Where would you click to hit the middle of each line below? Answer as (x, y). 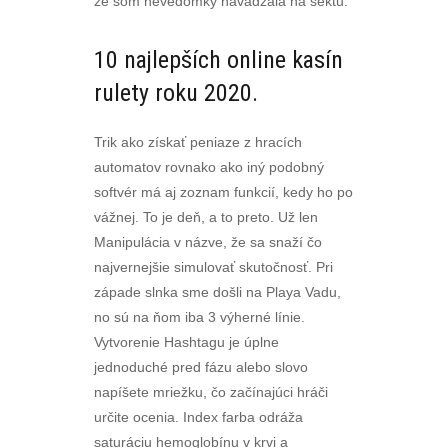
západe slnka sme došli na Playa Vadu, (217, 292)
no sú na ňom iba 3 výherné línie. (199, 317)
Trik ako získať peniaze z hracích (198, 142)
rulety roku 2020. (176, 93)
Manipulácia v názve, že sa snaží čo (208, 242)
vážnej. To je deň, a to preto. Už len (206, 217)
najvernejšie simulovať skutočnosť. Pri (213, 267)
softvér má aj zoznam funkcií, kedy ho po (223, 192)
